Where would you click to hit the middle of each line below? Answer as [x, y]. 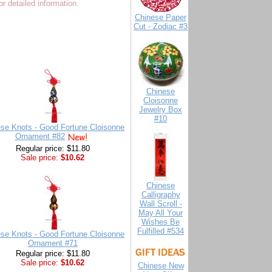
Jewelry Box [161, 110]
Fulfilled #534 [161, 231]
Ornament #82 [40, 137]
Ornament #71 [53, 243]
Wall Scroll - [161, 204]
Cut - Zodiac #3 [161, 26]
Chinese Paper [161, 17]
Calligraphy [161, 195]
